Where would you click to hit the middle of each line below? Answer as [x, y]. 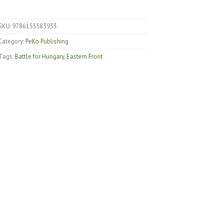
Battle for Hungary [40, 56]
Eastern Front [85, 56]
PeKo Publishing [47, 41]
